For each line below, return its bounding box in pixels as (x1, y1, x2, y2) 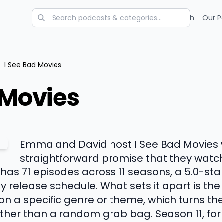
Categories (62, 13, 101, 23)
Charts (109, 13, 132, 23)
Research (162, 13, 194, 23)
